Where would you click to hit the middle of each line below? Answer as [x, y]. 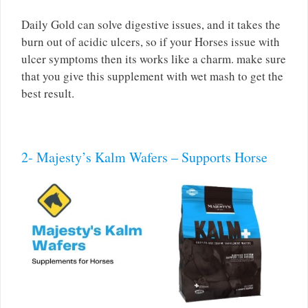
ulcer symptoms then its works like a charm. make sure [154, 58]
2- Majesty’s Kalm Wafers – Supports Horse [144, 157]
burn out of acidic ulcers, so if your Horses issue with [151, 41]
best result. [48, 93]
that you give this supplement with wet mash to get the [152, 76]
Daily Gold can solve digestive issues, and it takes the [151, 24]
